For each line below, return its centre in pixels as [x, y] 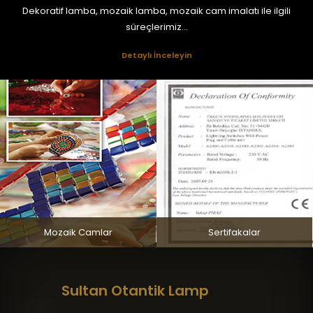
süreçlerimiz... [156, 27]
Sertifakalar [234, 233]
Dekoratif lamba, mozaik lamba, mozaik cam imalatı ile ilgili [156, 11]
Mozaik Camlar [78, 233]
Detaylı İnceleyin [156, 56]
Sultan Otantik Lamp [136, 291]
